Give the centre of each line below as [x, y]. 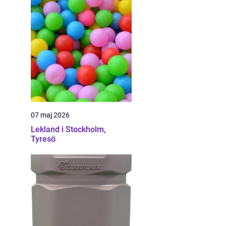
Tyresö [43, 139]
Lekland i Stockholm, [68, 129]
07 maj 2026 [50, 115]
